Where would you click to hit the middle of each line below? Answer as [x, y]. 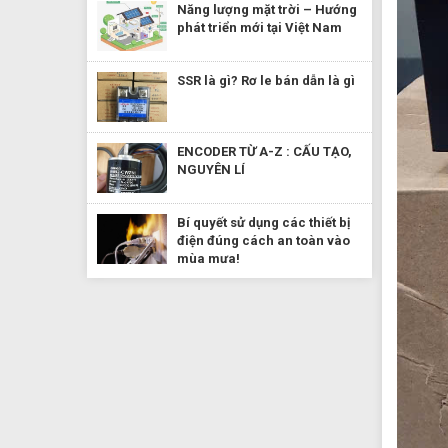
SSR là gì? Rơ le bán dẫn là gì [266, 80]
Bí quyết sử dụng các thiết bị [263, 222]
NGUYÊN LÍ [211, 169]
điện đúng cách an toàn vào [263, 240]
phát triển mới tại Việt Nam [259, 27]
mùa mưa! [208, 258]
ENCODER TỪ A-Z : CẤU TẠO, [264, 151]
